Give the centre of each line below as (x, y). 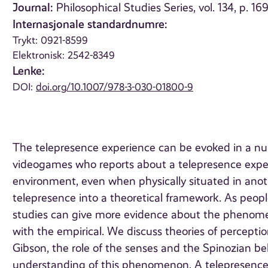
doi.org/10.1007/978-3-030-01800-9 (115, 87)
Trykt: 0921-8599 (51, 40)
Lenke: (29, 71)
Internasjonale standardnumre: (90, 25)
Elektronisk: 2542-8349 (64, 55)
